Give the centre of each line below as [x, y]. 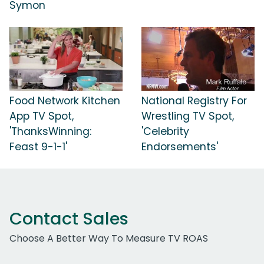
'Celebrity [165, 131]
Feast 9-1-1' [38, 146]
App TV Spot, [42, 116]
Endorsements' [180, 146]
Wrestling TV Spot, [188, 116]
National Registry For [194, 100]
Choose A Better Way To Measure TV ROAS [109, 238]
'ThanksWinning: [50, 131]
